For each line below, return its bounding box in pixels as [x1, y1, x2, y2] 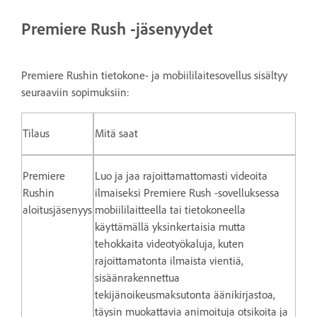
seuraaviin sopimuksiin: [21, 85, 129, 99]
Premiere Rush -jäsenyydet [21, 18, 213, 39]
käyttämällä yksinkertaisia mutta [95, 219, 246, 234]
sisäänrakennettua [95, 270, 180, 284]
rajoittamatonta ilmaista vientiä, [95, 253, 243, 267]
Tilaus [23, 126, 50, 140]
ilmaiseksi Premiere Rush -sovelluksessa [95, 185, 279, 200]
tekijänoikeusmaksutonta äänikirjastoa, [95, 287, 275, 301]
